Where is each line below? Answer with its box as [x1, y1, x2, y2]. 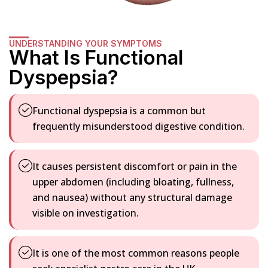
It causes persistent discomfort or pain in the [32, 160, 237, 173]
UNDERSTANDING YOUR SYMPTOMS [9, 38, 162, 49]
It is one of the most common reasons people [32, 246, 239, 260]
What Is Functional [9, 45, 183, 70]
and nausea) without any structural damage [32, 191, 232, 205]
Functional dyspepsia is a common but [32, 104, 206, 118]
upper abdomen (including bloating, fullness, [32, 175, 234, 189]
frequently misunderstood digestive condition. [32, 120, 245, 133]
